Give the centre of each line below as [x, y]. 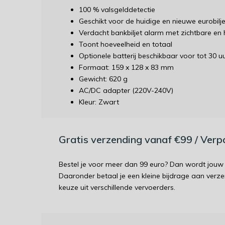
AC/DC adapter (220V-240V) [126, 90]
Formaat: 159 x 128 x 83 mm [126, 67]
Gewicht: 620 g [103, 79]
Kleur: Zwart [99, 102]
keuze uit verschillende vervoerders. [117, 187]
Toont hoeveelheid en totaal [126, 44]
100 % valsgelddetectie [117, 10]
